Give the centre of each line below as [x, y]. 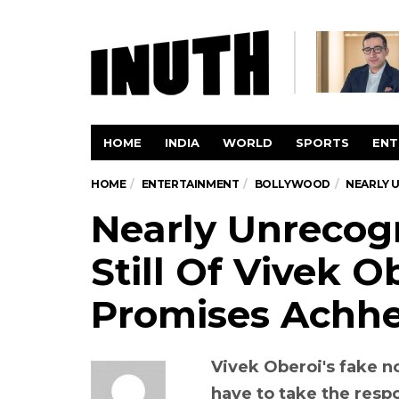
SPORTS [322, 142]
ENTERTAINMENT [190, 184]
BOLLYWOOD [293, 184]
